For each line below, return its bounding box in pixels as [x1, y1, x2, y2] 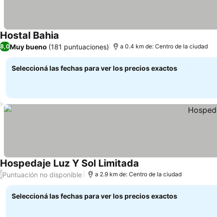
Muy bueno [10, 42, 47, 51]
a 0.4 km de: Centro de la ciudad [120, 43, 208, 50]
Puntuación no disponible [2, 170, 82, 179]
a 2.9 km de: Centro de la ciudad [95, 170, 182, 178]
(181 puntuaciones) [48, 42, 109, 51]
